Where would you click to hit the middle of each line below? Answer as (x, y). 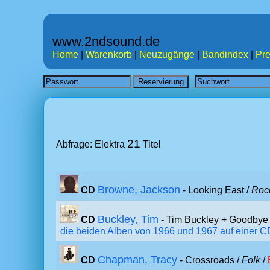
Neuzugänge (167, 55)
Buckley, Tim (128, 219)
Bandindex (225, 55)
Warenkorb (109, 55)
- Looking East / (216, 190)
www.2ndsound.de (106, 41)
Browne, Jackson (139, 190)
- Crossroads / (209, 260)
